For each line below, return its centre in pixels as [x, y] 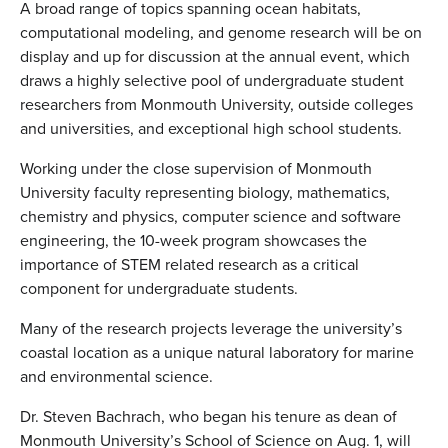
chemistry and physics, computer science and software [210, 216]
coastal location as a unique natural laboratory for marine [217, 352]
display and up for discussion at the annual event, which [215, 56]
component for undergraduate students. [159, 288]
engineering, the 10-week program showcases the [193, 240]
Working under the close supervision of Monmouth [196, 168]
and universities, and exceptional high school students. [211, 128]
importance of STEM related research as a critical [189, 264]
